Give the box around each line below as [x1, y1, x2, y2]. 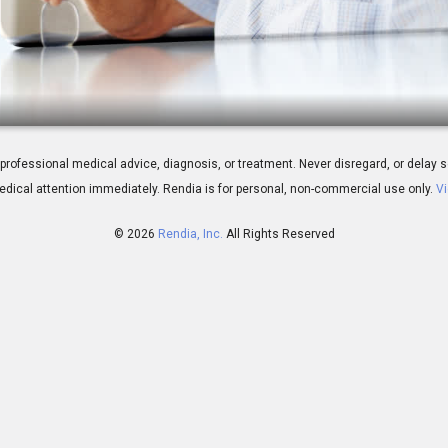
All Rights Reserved [225, 227, 335, 242]
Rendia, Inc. [157, 227, 223, 242]
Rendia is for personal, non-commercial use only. [162, 182, 433, 197]
